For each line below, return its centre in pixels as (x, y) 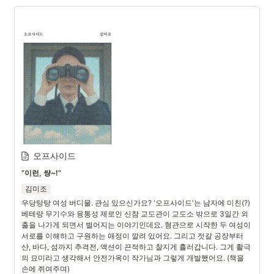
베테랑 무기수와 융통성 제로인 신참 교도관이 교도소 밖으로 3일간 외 (135, 214)
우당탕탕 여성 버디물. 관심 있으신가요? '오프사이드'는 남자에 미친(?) (136, 203)
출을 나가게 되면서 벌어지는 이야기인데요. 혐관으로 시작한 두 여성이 (136, 225)
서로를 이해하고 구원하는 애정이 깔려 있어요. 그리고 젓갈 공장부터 (132, 236)
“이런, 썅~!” (41, 173)
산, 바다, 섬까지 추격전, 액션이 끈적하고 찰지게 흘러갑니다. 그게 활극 (136, 247)
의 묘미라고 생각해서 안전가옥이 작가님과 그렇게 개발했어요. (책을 (133, 258)
